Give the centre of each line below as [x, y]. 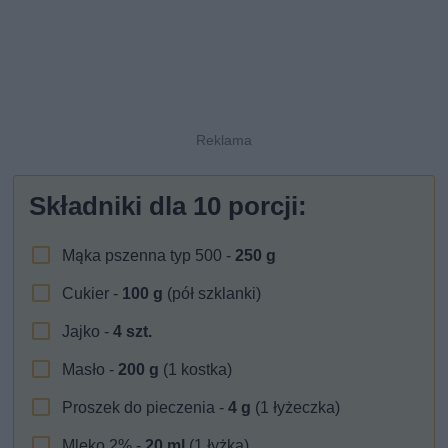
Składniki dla [111, 205]
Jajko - [88, 331]
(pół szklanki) [212, 293]
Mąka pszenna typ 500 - [149, 255]
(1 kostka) [196, 369]
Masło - [90, 369]
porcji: [264, 205]
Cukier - [92, 293]
